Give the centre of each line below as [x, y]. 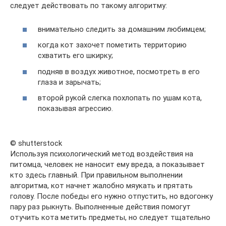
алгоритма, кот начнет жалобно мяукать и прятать [101, 186]
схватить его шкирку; [75, 56]
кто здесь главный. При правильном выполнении [96, 175]
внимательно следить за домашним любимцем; [122, 29]
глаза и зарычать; [69, 82]
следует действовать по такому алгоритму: [89, 6]
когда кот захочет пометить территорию [112, 45]
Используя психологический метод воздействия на [102, 154]
